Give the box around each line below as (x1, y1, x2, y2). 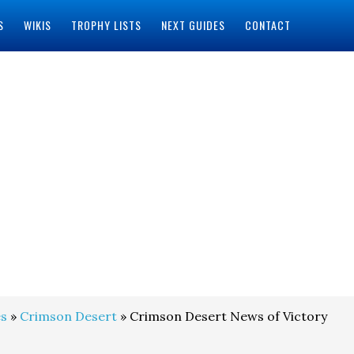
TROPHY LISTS (70, 17, 141, 33)
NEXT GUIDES (160, 17, 225, 33)
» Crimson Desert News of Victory (117, 308, 327, 324)
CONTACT (244, 17, 291, 33)
